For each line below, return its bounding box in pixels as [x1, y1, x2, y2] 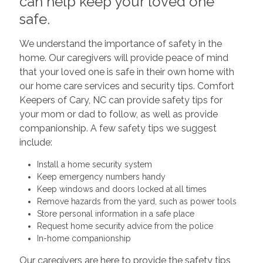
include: [19, 136, 52, 148]
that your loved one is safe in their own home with [19, 66, 234, 77]
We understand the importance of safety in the [19, 38, 222, 49]
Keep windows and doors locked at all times [36, 184, 207, 194]
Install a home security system [36, 159, 152, 169]
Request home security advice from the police [36, 221, 213, 231]
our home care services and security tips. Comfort [19, 80, 234, 92]
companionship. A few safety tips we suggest [19, 122, 217, 134]
